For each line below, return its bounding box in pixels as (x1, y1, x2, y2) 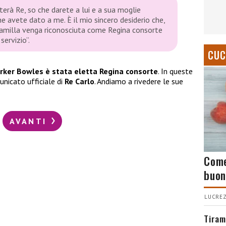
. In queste (158, 66, 193, 77)
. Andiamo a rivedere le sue (94, 76, 183, 87)
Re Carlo (65, 76, 94, 87)
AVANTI (9, 116, 50, 126)
